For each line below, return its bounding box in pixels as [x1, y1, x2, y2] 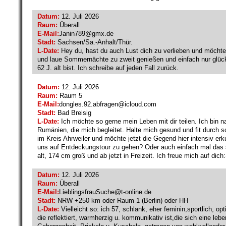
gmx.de [92, 29, 114, 37]
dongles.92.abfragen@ [59, 100, 125, 108]
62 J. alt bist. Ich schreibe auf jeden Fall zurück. [37, 64, 179, 72]
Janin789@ [59, 29, 92, 37]
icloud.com [125, 100, 156, 108]
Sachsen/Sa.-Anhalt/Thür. [55, 38, 133, 46]
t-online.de [121, 188, 151, 196]
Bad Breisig [55, 108, 91, 117]
